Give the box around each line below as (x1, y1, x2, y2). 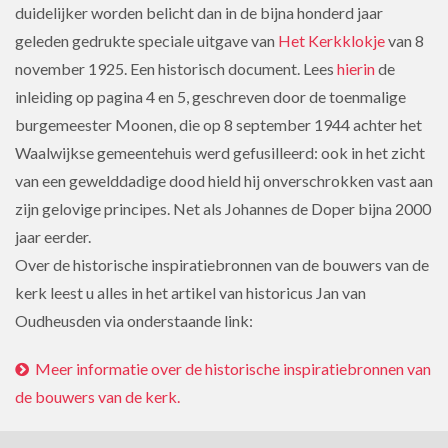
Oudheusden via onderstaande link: (15, 311, 253, 330)
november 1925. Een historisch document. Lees (15, 59, 337, 78)
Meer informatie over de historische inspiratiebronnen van (29, 359, 431, 378)
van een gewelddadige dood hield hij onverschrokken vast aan (15, 171, 433, 190)
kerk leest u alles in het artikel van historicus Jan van (15, 283, 366, 302)
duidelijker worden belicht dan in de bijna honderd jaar (15, 3, 383, 22)
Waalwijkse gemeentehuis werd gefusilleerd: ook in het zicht (15, 143, 425, 162)
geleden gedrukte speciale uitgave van (15, 31, 278, 50)
